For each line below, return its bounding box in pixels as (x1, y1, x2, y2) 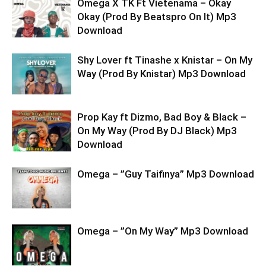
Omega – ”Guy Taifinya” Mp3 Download (77, 168, 254, 180)
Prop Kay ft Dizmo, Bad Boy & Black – (77, 111, 246, 123)
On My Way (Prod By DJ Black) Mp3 (77, 125, 237, 137)
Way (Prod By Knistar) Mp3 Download (77, 68, 246, 80)
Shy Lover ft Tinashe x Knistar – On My (77, 54, 252, 66)
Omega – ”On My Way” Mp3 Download (77, 225, 248, 237)
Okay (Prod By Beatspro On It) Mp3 (77, 11, 236, 23)
